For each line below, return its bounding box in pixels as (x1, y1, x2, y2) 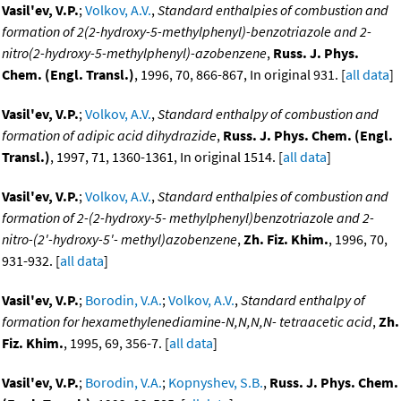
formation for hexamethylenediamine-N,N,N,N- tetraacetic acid (2, 312, 372, 331)
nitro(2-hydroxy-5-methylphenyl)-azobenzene (2, 44, 267, 63)
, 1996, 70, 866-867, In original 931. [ (134, 65, 346, 84)
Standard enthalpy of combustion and (158, 105, 379, 124)
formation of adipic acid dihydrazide (2, 126, 217, 145)
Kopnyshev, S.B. (168, 373, 263, 392)
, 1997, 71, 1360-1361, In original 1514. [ (50, 148, 283, 166)
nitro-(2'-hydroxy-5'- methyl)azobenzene (2, 230, 237, 249)
